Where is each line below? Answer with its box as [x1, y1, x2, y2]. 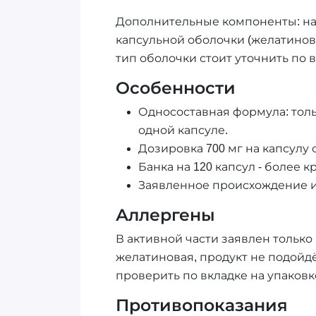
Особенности [115, 79, 236, 98]
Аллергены [115, 206, 215, 225]
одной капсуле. [138, 124, 228, 137]
